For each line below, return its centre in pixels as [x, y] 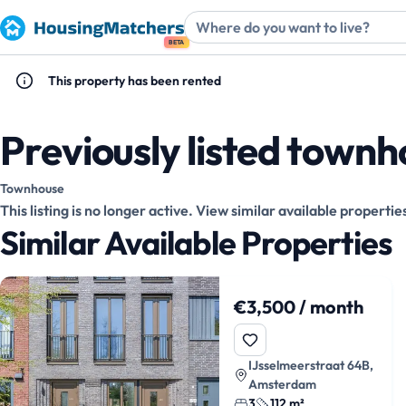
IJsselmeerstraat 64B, [311, 365]
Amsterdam [283, 384]
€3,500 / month [299, 307]
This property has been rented [135, 81]
